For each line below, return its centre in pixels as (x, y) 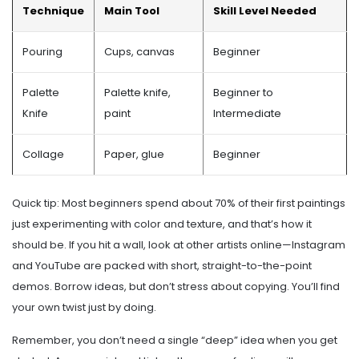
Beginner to (243, 93)
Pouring (42, 52)
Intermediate (247, 114)
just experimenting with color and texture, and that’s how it (162, 224)
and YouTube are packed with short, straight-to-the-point (162, 266)
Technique (53, 11)
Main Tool (132, 11)
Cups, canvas (139, 52)
